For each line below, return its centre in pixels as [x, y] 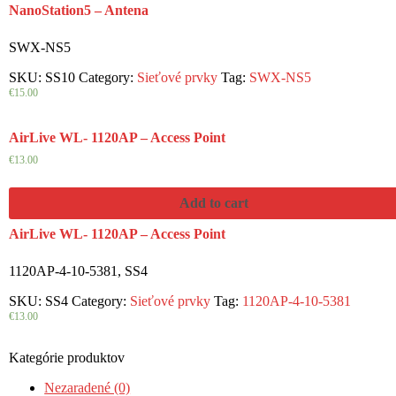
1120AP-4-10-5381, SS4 [79, 270]
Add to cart [214, 203]
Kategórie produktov [67, 357]
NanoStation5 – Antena [79, 11]
